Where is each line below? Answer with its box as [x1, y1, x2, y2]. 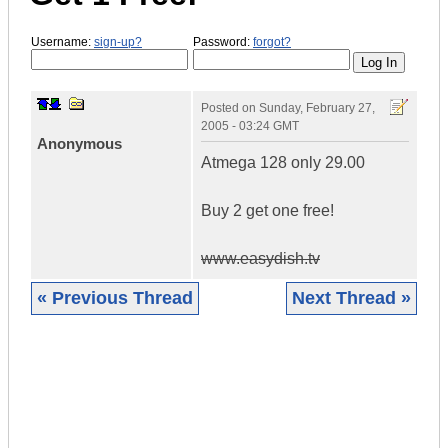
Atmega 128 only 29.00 [201, 154, 365, 172]
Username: [31, 34, 94, 49]
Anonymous [37, 135, 122, 153]
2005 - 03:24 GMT [201, 119, 299, 134]
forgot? [253, 34, 291, 49]
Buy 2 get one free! [201, 202, 334, 220]
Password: [193, 34, 253, 49]
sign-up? [94, 34, 142, 49]
